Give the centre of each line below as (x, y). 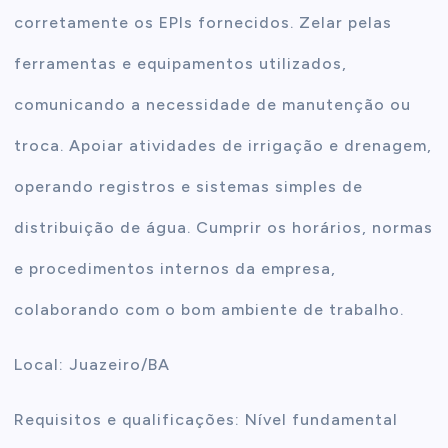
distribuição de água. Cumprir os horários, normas (224, 227)
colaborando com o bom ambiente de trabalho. (209, 309)
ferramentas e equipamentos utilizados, (181, 63)
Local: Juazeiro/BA (92, 364)
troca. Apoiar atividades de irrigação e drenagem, (223, 145)
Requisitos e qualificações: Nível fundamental (206, 420)
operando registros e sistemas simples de (189, 186)
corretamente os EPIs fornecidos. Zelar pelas (203, 22)
